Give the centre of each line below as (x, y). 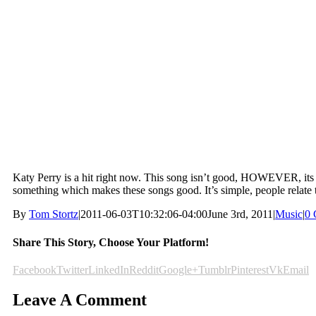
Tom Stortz (54, 214)
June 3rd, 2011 (240, 214)
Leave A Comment (80, 299)
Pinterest (250, 269)
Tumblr (214, 269)
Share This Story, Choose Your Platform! (111, 242)
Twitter (72, 269)
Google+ (178, 269)
